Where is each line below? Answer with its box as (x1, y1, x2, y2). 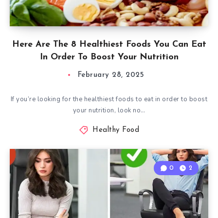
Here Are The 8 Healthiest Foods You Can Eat (12, 40, 206, 49)
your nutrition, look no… (73, 106, 145, 115)
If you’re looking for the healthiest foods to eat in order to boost (10, 95, 208, 104)
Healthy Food (92, 127, 140, 134)
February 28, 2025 (77, 72, 145, 79)
